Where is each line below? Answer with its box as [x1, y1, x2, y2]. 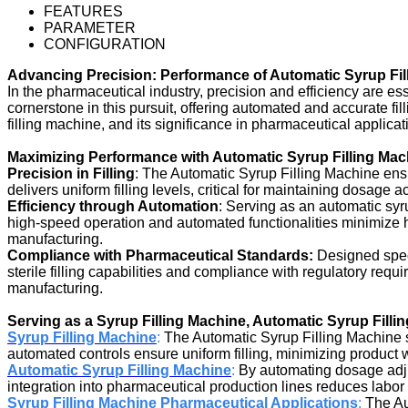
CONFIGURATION [44, 36, 166, 52]
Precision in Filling [7, 165, 135, 181]
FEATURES [44, 3, 123, 19]
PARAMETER [44, 19, 136, 36]
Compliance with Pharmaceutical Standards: [7, 247, 313, 263]
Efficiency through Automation [7, 198, 219, 214]
